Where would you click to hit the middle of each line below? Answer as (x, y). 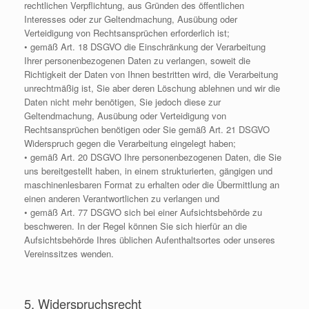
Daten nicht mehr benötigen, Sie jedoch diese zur (122, 102)
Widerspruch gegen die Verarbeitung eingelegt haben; (130, 143)
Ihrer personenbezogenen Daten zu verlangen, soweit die (137, 61)
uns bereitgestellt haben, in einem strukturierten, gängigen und (148, 171)
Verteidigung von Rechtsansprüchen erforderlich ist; (127, 33)
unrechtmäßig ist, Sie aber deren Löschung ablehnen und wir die (152, 88)
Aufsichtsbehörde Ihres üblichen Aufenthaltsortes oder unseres (150, 240)
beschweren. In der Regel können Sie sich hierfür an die (136, 226)
